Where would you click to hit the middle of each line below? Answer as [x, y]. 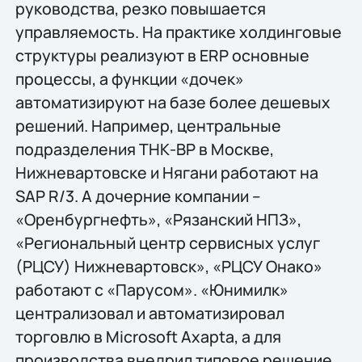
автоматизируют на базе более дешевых [173, 102]
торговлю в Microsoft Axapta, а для [148, 336]
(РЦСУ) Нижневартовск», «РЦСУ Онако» [168, 266]
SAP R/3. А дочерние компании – [138, 196]
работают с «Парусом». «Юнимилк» [152, 289]
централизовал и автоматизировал [149, 313]
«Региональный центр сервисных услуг [167, 242]
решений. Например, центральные [148, 125]
